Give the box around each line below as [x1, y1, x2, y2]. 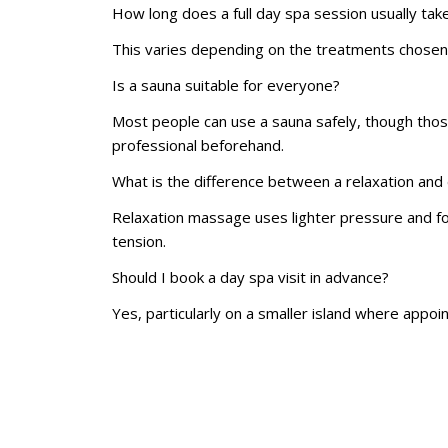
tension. [112, 231, 166, 251]
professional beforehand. [112, 135, 284, 155]
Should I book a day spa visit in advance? [112, 267, 389, 287]
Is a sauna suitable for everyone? [112, 75, 340, 95]
